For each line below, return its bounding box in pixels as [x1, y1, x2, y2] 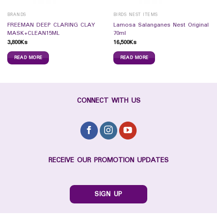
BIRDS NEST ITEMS [113, 11, 158, 18]
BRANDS [7, 11, 26, 18]
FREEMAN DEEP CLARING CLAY [7, 20, 95, 30]
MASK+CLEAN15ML [7, 28, 60, 38]
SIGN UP [94, 189, 123, 200]
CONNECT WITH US [77, 95, 140, 107]
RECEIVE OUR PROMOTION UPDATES [48, 155, 169, 167]
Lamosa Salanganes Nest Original [113, 20, 209, 30]
